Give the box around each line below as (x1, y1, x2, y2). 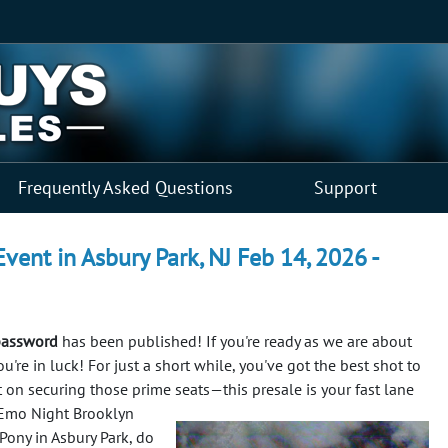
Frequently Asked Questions (18, 175, 233, 199)
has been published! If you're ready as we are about (58, 330, 412, 351)
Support (314, 175, 377, 199)
